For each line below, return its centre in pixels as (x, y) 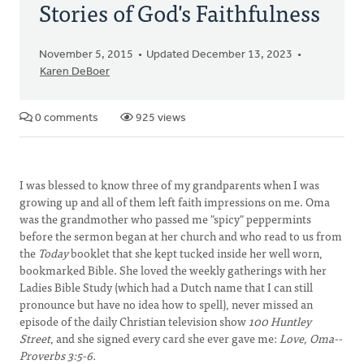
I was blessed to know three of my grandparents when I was (169, 184)
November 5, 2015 (86, 55)
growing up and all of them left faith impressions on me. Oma (175, 201)
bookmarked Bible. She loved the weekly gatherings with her (173, 270)
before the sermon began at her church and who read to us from (181, 236)
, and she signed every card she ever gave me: (165, 338)
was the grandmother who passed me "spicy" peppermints (165, 219)
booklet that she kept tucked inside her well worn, (195, 253)
